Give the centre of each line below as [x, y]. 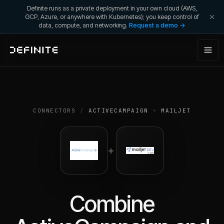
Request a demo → [157, 25]
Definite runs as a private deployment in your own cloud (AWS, [112, 8]
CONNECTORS [54, 110]
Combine [112, 204]
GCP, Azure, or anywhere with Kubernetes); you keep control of [112, 17]
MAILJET [176, 110]
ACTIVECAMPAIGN [118, 110]
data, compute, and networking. [83, 25]
